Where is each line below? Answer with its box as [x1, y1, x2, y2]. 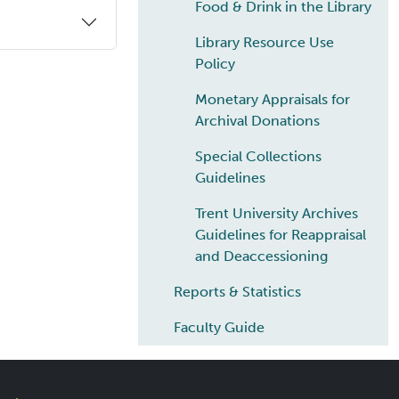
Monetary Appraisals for [195, 91, 350, 109]
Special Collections [195, 148, 322, 166]
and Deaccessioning [195, 248, 328, 265]
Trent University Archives [195, 205, 358, 223]
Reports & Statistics [174, 283, 301, 301]
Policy [195, 55, 235, 73]
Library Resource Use [195, 34, 334, 52]
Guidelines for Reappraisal [195, 226, 366, 244]
